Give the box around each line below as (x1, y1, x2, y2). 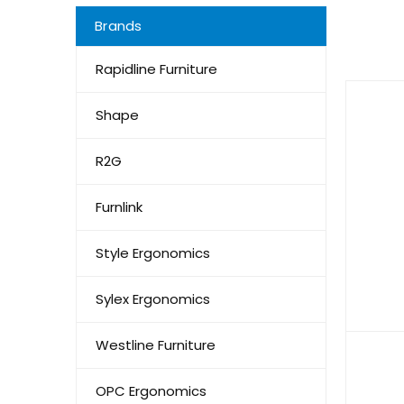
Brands (95, 16, 142, 36)
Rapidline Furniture (96, 60, 217, 79)
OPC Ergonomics (96, 381, 207, 401)
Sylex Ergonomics (96, 289, 210, 309)
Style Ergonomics (96, 243, 210, 263)
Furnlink (96, 197, 142, 217)
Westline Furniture (96, 335, 216, 355)
